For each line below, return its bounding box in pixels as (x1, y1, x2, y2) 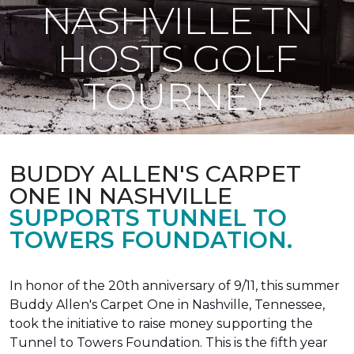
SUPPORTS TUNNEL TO (9, 204, 287, 232)
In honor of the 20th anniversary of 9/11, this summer (9, 278, 340, 293)
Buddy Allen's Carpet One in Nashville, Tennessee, (9, 297, 325, 312)
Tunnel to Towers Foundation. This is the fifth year (9, 335, 328, 350)
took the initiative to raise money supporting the (9, 316, 313, 331)
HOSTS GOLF (56, 36, 298, 81)
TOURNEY (83, 73, 271, 119)
